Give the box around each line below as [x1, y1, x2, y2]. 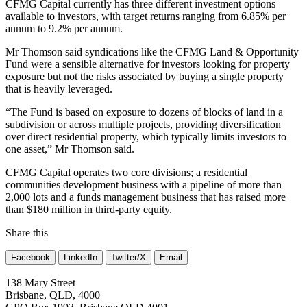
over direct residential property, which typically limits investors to [5, 130, 286, 143]
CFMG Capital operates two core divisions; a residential [5, 166, 247, 178]
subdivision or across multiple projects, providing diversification [5, 118, 281, 130]
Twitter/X [111, 251, 146, 262]
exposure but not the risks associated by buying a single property [5, 70, 284, 82]
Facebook [11, 251, 50, 262]
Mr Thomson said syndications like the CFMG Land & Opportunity [5, 45, 299, 58]
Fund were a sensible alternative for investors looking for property [5, 58, 290, 70]
